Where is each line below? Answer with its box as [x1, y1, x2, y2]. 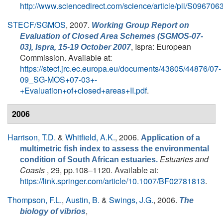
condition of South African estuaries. [20, 155, 158, 164]
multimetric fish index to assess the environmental [20, 144, 209, 153]
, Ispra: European [131, 41, 191, 52]
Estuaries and [160, 153, 209, 165]
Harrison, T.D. [7, 131, 56, 143]
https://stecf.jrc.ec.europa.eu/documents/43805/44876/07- [20, 63, 221, 74]
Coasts [20, 164, 47, 176]
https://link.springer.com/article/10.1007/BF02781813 [20, 175, 205, 187]
